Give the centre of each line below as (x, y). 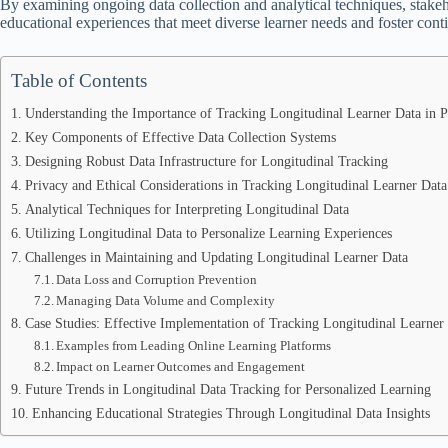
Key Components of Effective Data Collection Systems (180, 137)
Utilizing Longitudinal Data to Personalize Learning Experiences (208, 233)
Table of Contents (79, 80)
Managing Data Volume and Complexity (166, 300)
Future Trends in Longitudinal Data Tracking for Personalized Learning (227, 389)
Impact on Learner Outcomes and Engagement (181, 366)
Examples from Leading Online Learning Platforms (194, 345)
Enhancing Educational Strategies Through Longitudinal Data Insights (230, 413)
